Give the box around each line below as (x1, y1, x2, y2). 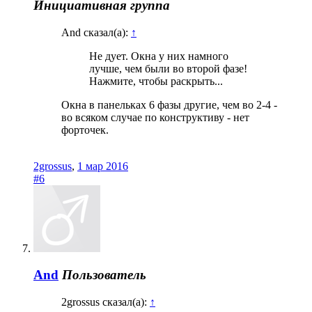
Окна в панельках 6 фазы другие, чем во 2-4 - (61, 98, 277, 111)
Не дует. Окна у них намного (89, 49, 228, 62)
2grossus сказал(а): (61, 295, 150, 308)
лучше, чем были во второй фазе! (89, 62, 247, 75)
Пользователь (62, 267, 146, 283)
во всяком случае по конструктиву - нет (61, 111, 249, 123)
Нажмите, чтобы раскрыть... (89, 75, 223, 87)
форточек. (61, 123, 109, 136)
